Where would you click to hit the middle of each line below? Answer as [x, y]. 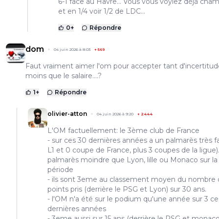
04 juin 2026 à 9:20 [115, 114]
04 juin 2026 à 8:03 [72, 50]
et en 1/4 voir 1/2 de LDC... [102, 11]
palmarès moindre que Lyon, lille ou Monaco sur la [132, 160]
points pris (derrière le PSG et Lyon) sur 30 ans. [127, 189]
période [60, 170]
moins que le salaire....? [64, 76]
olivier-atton [67, 114]
